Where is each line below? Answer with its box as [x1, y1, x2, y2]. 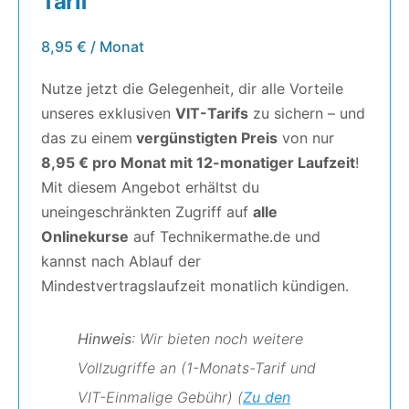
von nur [278, 128, 334, 147]
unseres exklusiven [41, 103, 175, 122]
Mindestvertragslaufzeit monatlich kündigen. [41, 276, 349, 295]
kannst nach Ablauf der [41, 251, 201, 270]
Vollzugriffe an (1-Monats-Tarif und [78, 358, 316, 377]
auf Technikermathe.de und [129, 226, 320, 246]
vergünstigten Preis [132, 128, 278, 147]
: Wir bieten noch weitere [131, 329, 303, 348]
